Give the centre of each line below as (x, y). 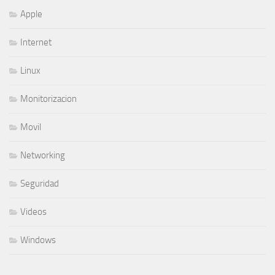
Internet (36, 43)
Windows (38, 240)
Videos (33, 212)
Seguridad (40, 184)
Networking (43, 156)
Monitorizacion (48, 99)
